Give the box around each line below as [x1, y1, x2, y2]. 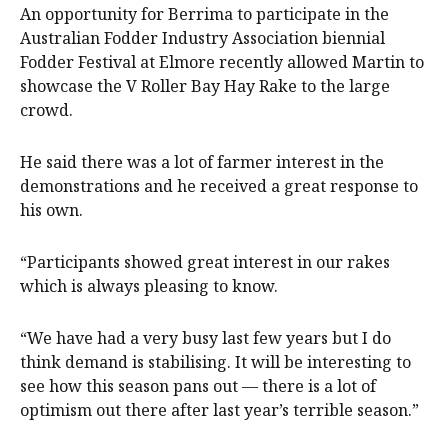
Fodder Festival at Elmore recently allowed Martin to [20, 50, 424, 73]
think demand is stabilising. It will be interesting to [20, 350, 411, 373]
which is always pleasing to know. [20, 274, 278, 297]
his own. [20, 198, 83, 221]
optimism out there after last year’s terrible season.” [20, 398, 419, 421]
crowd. [20, 98, 73, 121]
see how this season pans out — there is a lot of [20, 374, 376, 397]
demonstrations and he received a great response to [20, 174, 418, 197]
